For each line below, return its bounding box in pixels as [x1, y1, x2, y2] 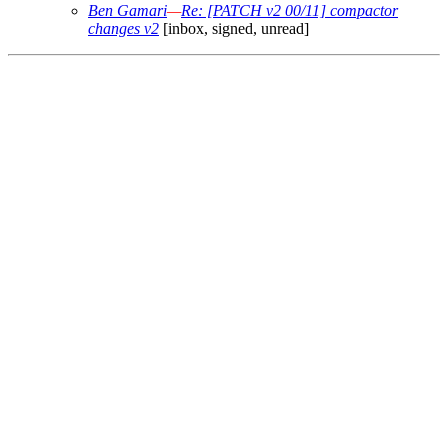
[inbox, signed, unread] [159, 20, 309, 38]
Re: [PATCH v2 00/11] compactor [181, 2, 398, 20]
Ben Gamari [88, 2, 167, 20]
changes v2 [88, 20, 159, 38]
